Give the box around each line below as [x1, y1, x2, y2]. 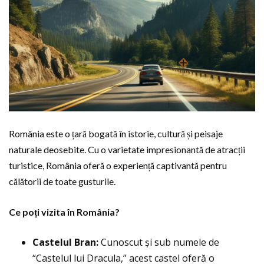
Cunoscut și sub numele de [98, 236, 219, 249]
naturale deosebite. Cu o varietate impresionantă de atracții [9, 144, 245, 156]
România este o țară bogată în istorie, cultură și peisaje [9, 128, 223, 140]
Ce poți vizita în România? [9, 206, 120, 218]
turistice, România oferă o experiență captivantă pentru [9, 160, 227, 171]
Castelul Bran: [32, 236, 98, 249]
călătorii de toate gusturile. [9, 176, 115, 187]
